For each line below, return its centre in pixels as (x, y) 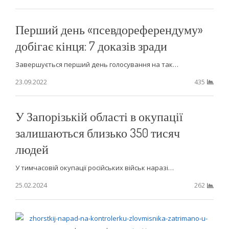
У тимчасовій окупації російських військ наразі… (94, 168)
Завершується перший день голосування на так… (97, 64)
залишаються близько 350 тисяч (97, 133)
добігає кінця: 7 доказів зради (91, 45)
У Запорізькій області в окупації (99, 117)
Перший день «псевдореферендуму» (109, 29)
